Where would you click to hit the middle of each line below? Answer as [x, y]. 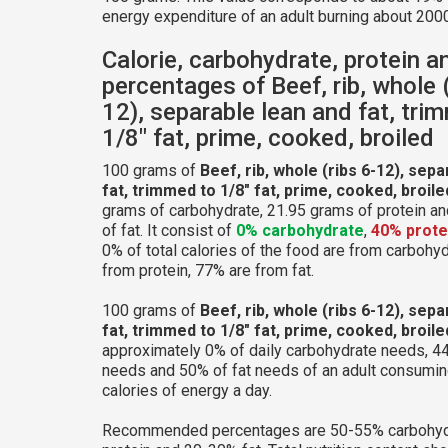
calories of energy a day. [187, 390]
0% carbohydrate [300, 230]
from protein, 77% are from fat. [208, 270]
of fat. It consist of [169, 230]
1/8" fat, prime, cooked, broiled [268, 137]
